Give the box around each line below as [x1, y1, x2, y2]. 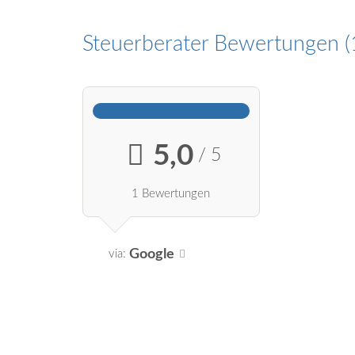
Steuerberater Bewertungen [82, 32, 345, 55]
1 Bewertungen [132, 187, 211, 200]
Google [128, 246, 174, 261]
